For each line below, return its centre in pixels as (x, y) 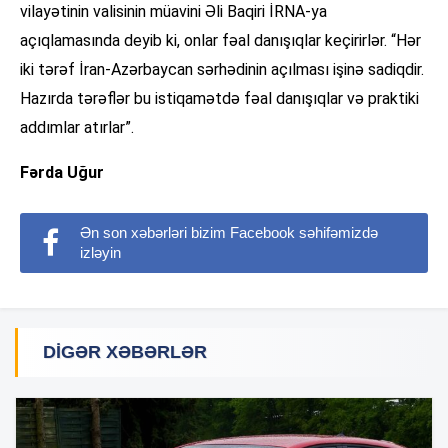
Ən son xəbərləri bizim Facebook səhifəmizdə (229, 233)
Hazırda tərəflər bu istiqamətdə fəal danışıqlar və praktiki (219, 99)
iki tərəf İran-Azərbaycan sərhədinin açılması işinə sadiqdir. (222, 70)
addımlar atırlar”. (77, 128)
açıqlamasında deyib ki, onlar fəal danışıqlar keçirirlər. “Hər (220, 41)
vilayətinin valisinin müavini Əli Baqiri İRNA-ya (173, 12)
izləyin (100, 253)
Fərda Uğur (62, 173)
